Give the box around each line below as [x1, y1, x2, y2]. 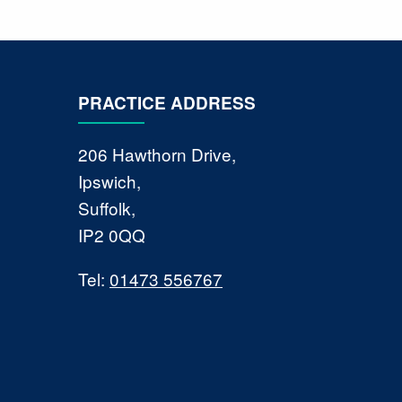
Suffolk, [78, 195, 140, 220]
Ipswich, [78, 168, 145, 193]
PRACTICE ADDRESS [78, 91, 256, 116]
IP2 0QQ [78, 222, 145, 247]
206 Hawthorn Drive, [78, 141, 240, 166]
